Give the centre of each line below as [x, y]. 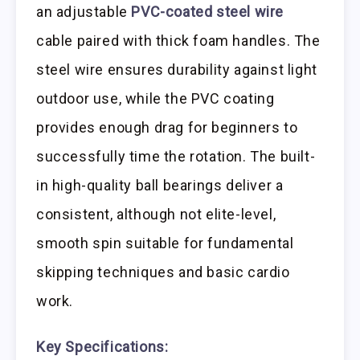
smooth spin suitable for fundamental [165, 243]
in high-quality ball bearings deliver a [160, 186]
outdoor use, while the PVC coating [155, 99]
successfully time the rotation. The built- [176, 157]
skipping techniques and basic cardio [163, 272]
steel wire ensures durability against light [177, 70]
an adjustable [84, 12]
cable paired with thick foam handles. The [178, 41]
